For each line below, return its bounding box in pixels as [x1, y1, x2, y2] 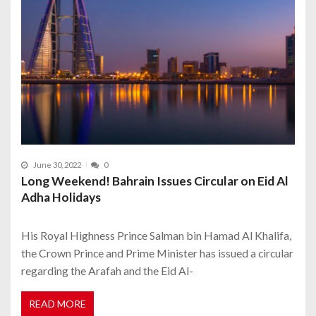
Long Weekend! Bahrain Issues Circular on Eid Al [21, 173, 288, 188]
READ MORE [29, 298, 86, 310]
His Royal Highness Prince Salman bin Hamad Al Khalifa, [21, 228, 291, 242]
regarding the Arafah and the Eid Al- [21, 263, 193, 277]
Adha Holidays [21, 189, 101, 205]
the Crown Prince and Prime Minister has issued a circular [21, 245, 293, 260]
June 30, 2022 [33, 159, 81, 169]
